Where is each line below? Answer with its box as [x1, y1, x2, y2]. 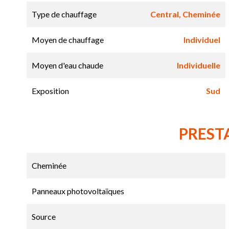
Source [32, 212, 56, 222]
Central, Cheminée [150, 9, 220, 19]
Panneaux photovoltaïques [32, 186, 124, 196]
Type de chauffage [32, 9, 97, 19]
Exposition [32, 86, 69, 96]
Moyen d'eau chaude [32, 60, 103, 71]
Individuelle [176, 60, 220, 71]
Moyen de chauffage [32, 35, 104, 45]
